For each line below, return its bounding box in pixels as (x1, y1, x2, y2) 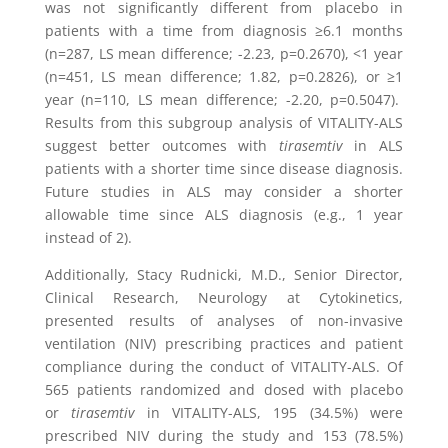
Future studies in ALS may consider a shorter (44, 182, 404, 201)
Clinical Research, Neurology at (44, 288, 300, 307)
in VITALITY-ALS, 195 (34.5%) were (146, 403, 404, 422)
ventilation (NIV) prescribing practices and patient (44, 334, 404, 353)
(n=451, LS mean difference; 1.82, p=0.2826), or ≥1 (44, 67, 404, 86)
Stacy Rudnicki (137, 265, 239, 284)
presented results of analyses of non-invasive (44, 311, 404, 330)
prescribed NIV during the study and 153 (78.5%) (44, 426, 404, 445)
